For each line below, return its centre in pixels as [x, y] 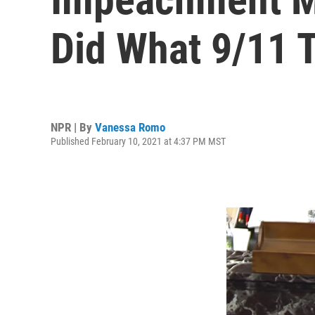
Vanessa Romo [130, 127]
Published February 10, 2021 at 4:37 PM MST [138, 141]
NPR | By [73, 127]
